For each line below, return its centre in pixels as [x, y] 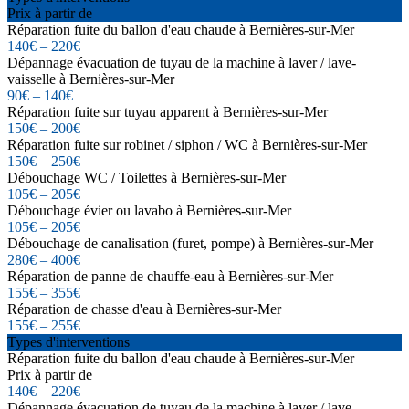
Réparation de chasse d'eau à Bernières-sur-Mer [144, 309]
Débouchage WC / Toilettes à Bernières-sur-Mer [147, 177]
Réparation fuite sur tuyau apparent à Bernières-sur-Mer [168, 111]
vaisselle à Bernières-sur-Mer [91, 79]
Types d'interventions [68, 341]
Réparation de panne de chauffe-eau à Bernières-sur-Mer [170, 276]
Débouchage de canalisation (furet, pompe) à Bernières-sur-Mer [190, 243]
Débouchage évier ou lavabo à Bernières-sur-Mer [149, 210]
